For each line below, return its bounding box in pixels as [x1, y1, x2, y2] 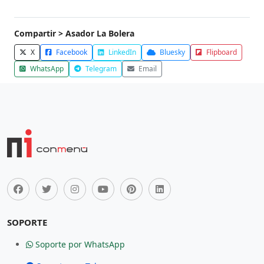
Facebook [54, 47, 87, 57]
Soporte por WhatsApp [33, 239, 125, 250]
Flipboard [204, 47, 237, 57]
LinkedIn [107, 47, 136, 57]
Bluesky [158, 47, 185, 57]
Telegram [84, 64, 117, 74]
